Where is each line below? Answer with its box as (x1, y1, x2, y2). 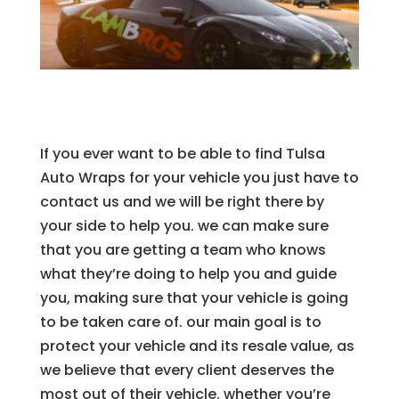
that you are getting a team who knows (39, 240, 326, 261)
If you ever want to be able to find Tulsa (39, 143, 325, 165)
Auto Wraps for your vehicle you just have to (39, 167, 359, 189)
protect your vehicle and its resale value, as (39, 336, 354, 357)
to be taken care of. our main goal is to (39, 312, 322, 333)
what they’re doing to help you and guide (39, 264, 337, 285)
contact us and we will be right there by (39, 191, 324, 213)
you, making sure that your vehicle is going (39, 288, 348, 309)
